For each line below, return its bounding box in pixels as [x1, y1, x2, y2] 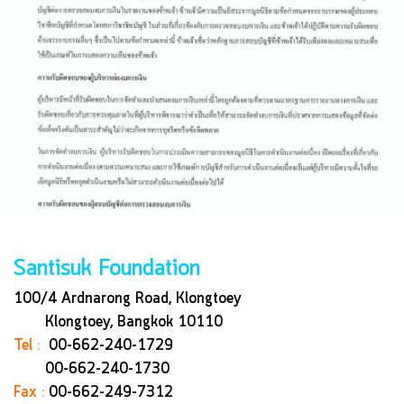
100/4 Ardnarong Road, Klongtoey [14, 289, 242, 309]
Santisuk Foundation [14, 253, 200, 285]
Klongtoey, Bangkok [14, 312, 178, 333]
